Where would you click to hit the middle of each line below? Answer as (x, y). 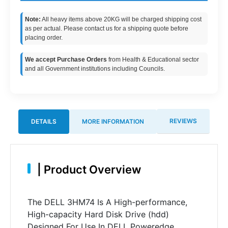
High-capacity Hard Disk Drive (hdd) (98, 214)
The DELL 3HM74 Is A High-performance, (107, 202)
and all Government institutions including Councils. (95, 69)
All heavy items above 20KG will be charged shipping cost (121, 19)
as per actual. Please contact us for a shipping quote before (107, 28)
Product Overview (91, 169)
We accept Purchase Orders (66, 60)
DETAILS (44, 121)
